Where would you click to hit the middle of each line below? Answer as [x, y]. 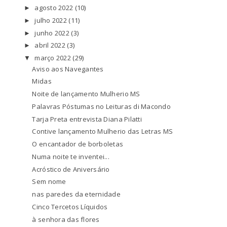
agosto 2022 [55, 8]
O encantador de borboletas [78, 144]
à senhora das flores [66, 219]
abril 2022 [51, 45]
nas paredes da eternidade [76, 194]
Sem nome [49, 182]
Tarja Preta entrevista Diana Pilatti [87, 119]
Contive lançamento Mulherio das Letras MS [103, 131]
